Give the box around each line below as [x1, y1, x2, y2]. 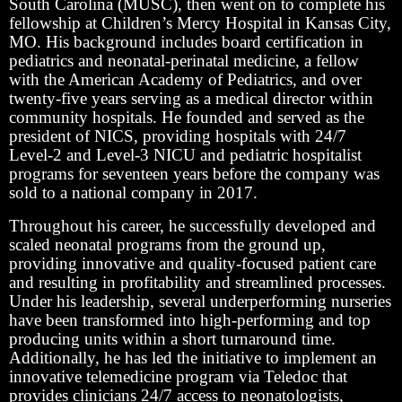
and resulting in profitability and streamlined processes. [9, 272, 386, 292]
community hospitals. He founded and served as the [9, 107, 364, 127]
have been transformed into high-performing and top [9, 310, 371, 329]
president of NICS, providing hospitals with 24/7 [9, 126, 346, 145]
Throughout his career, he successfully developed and [9, 215, 376, 235]
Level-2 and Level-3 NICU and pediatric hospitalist [9, 144, 362, 164]
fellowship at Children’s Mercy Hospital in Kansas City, [9, 13, 391, 32]
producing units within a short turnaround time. [9, 328, 336, 348]
